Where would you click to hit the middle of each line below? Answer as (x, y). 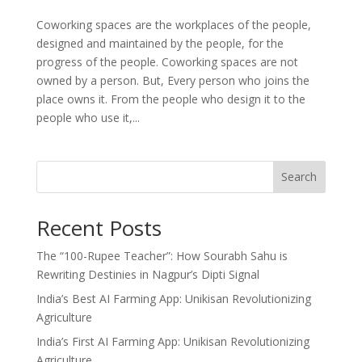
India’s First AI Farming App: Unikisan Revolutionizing (173, 341)
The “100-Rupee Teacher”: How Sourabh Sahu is (162, 255)
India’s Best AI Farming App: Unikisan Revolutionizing (173, 298)
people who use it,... (88, 117)
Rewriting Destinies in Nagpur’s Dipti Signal (147, 274)
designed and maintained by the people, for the (160, 43)
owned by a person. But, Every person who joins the (173, 80)
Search (299, 177)
